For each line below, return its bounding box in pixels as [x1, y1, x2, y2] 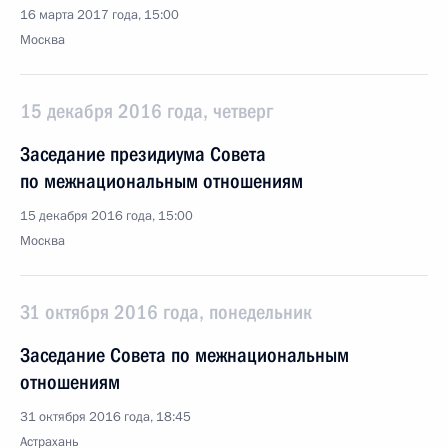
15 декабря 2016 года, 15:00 [20, 207, 193, 225]
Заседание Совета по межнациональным [20, 343, 349, 367]
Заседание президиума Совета [20, 142, 266, 166]
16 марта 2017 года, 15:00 [20, 6, 179, 24]
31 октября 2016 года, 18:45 [20, 408, 191, 426]
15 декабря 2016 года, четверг [20, 99, 273, 123]
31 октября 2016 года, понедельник [20, 300, 312, 324]
